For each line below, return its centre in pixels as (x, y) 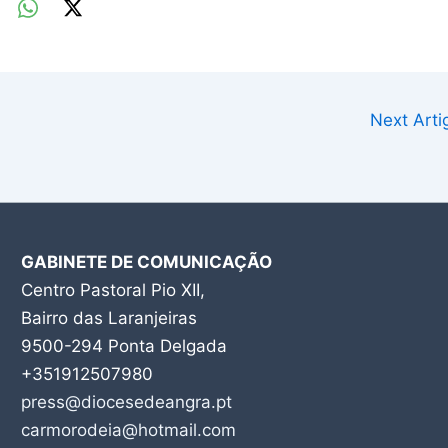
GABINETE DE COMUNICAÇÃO (146, 262)
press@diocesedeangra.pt (126, 402)
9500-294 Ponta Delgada (123, 346)
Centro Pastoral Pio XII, (112, 290)
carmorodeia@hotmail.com (128, 430)
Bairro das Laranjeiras (108, 318)
